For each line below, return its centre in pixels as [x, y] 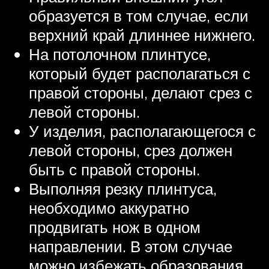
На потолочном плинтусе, [120, 54]
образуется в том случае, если [139, 16]
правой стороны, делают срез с [141, 93]
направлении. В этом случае [131, 246]
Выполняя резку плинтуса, [123, 189]
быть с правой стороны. [114, 170]
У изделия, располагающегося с [142, 131]
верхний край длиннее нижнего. [142, 35]
